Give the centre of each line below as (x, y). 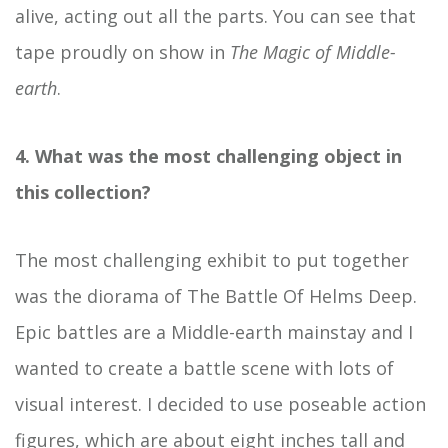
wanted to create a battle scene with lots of (204, 367)
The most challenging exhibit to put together (212, 259)
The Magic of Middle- (313, 51)
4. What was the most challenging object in (208, 155)
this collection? (83, 191)
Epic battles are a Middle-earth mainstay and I (214, 331)
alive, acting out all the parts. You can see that (215, 15)
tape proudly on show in (122, 51)
